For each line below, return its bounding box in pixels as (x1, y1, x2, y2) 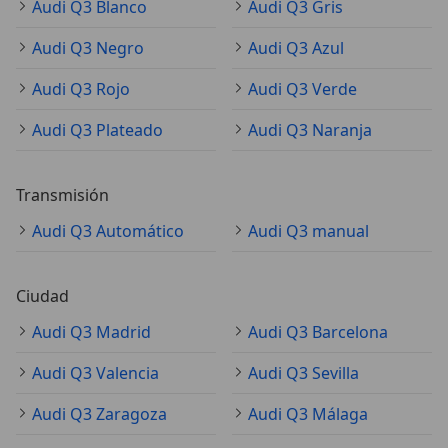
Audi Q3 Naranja (248, 119, 372, 142)
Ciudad (16, 285, 69, 308)
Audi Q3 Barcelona (248, 321, 388, 344)
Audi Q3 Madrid (32, 321, 151, 344)
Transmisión (16, 184, 109, 207)
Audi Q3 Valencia (32, 362, 159, 385)
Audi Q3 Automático (32, 220, 184, 243)
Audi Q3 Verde (248, 78, 357, 101)
